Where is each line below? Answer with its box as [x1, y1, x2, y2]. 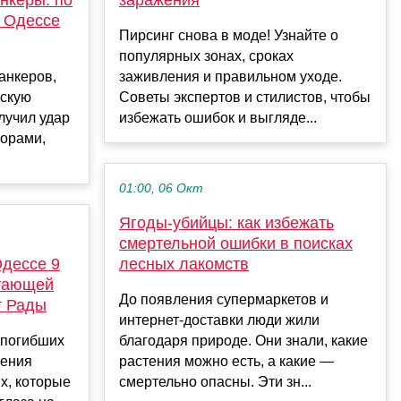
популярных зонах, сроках [119, 47, 294, 64]
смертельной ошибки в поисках [119, 234, 353, 252]
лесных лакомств [119, 254, 249, 273]
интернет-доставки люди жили [119, 311, 320, 328]
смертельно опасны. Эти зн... [119, 373, 311, 389]
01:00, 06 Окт [119, 181, 203, 195]
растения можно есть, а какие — [119, 353, 334, 369]
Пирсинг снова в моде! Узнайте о [119, 27, 338, 43]
